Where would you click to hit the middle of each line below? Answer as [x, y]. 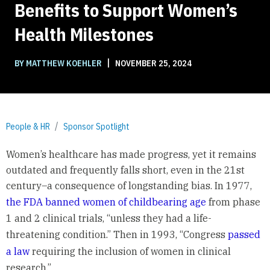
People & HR [28, 127]
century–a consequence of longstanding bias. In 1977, [129, 185]
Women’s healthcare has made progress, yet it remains [131, 154]
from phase [233, 202]
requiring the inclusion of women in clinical [130, 251]
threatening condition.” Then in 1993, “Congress [117, 234]
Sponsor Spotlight [96, 127]
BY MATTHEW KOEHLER [59, 64]
